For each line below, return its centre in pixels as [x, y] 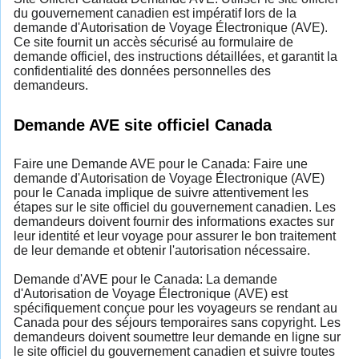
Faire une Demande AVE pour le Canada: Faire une [161, 163]
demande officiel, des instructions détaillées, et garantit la [175, 56]
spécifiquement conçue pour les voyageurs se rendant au [175, 308]
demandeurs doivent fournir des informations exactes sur [174, 221]
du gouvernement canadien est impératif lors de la [155, 13]
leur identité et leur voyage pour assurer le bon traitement [175, 236]
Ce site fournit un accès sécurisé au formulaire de [153, 42]
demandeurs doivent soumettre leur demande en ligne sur [177, 337]
